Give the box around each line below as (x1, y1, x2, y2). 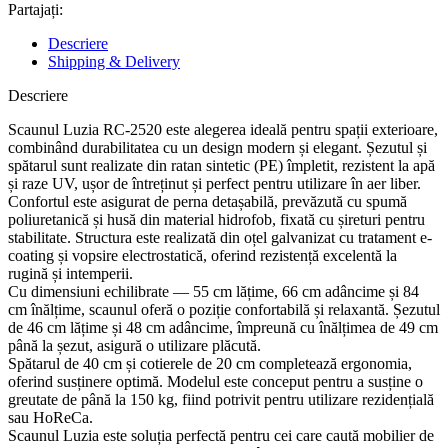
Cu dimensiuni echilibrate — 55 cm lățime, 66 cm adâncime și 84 (8, 283, 419, 301)
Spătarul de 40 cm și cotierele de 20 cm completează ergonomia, (8, 355, 412, 373)
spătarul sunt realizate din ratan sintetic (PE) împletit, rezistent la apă (8, 157, 435, 175)
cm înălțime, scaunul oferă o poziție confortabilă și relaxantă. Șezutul (8, 301, 440, 319)
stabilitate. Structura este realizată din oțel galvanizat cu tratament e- (8, 229, 432, 247)
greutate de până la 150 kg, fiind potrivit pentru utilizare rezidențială (8, 391, 434, 409)
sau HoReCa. (8, 409, 93, 427)
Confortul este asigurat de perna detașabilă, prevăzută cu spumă (8, 193, 407, 211)
